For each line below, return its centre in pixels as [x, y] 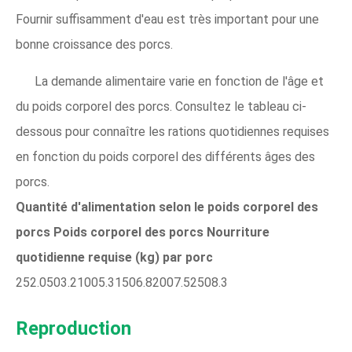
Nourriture [238, 233]
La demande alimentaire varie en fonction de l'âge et [179, 82]
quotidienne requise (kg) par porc [114, 258]
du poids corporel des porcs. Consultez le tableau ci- [161, 107]
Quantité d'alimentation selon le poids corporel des [167, 207]
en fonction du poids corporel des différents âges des [165, 157]
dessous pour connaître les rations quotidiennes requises [172, 132]
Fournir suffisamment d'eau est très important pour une [167, 20]
